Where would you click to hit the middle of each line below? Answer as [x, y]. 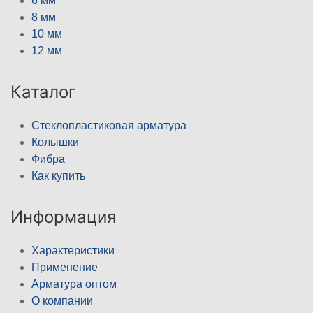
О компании [62, 300]
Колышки [55, 142]
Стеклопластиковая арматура [109, 125]
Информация [63, 217]
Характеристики [73, 250]
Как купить [58, 175]
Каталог [43, 92]
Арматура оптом [74, 284]
